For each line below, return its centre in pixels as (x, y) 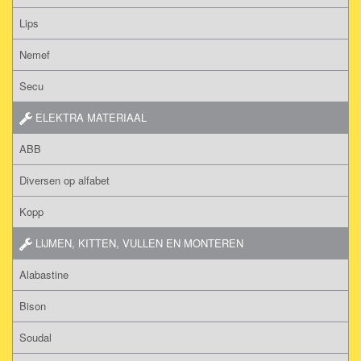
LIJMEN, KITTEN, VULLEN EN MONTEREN (138, 243)
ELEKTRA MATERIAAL (89, 117)
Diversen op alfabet (64, 180)
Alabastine (44, 274)
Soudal (35, 337)
